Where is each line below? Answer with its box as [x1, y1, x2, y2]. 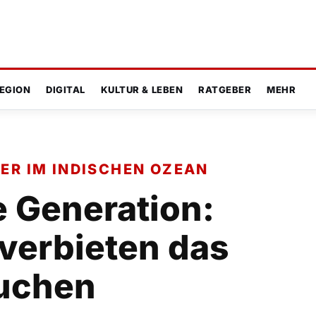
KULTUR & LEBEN [100, 84, 183, 96]
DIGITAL [46, 84, 85, 96]
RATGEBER [198, 84, 252, 96]
